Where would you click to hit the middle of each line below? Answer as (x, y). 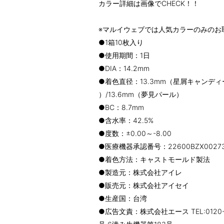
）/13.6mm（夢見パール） (141, 94)
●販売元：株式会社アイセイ (144, 185)
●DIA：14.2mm (124, 68)
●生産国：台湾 (123, 198)
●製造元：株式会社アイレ (140, 172)
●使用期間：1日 (124, 55)
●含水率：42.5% (126, 120)
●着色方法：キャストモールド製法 (154, 159)
